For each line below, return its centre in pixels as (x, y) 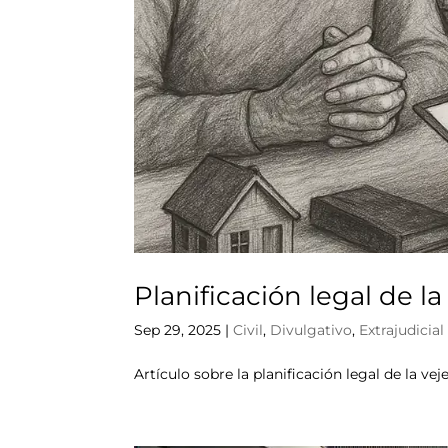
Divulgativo (311, 329)
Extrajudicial (402, 329)
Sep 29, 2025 (178, 329)
